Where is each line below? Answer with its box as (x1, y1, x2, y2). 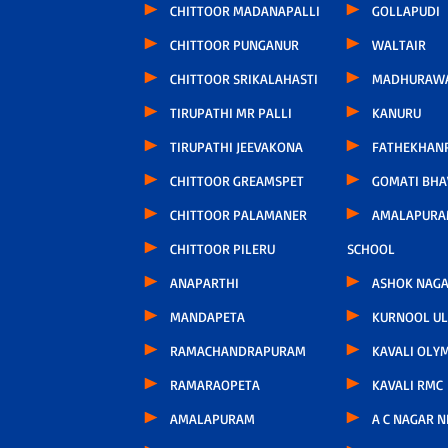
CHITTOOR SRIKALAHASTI (169, 70, 318, 88)
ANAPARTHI (169, 274, 239, 292)
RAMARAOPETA (169, 376, 260, 394)
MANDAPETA (169, 308, 245, 326)
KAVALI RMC (371, 376, 443, 394)
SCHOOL (346, 240, 395, 258)
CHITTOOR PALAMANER (169, 206, 307, 224)
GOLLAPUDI (371, 2, 440, 20)
